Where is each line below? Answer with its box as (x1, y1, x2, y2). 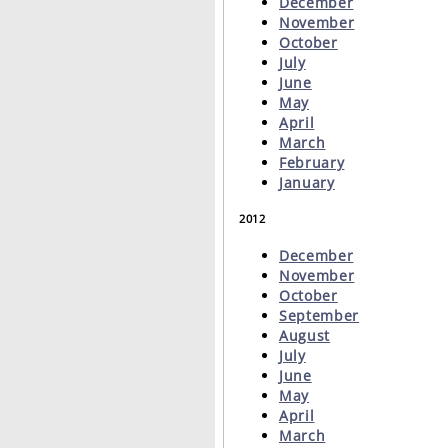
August (279, 326, 331, 346)
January (279, 172, 335, 192)
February (279, 152, 345, 172)
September (279, 306, 360, 326)
